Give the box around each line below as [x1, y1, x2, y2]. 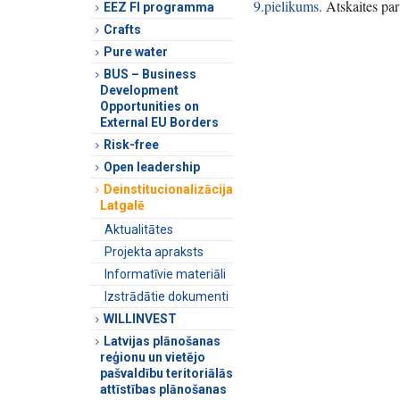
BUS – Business [104, 66, 196, 81]
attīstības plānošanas [100, 381, 227, 396]
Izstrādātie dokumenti [104, 288, 229, 304]
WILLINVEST [104, 311, 177, 326]
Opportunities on [100, 98, 199, 113]
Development [100, 82, 179, 97]
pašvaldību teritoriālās [100, 365, 233, 380]
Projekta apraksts [104, 244, 204, 259]
